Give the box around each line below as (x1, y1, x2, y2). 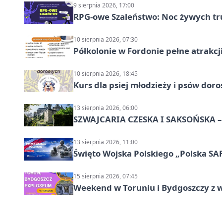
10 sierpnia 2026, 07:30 (73, 35, 138, 44)
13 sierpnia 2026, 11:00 (73, 137, 138, 146)
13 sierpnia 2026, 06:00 (73, 103, 138, 112)
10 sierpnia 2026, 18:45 (73, 69, 138, 78)
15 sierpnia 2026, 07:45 (73, 171, 138, 180)
